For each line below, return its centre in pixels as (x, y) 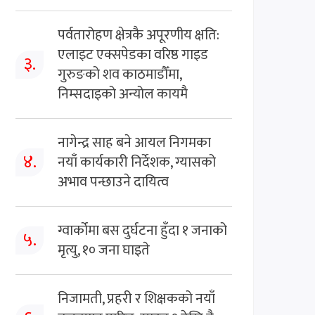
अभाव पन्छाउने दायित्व (113, 182)
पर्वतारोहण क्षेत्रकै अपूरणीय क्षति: (139, 35)
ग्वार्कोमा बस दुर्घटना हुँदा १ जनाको (142, 230)
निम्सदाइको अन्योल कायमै (123, 94)
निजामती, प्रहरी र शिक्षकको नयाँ (136, 298)
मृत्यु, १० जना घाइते (104, 250)
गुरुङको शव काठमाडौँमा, (120, 74)
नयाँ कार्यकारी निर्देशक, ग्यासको (137, 162)
